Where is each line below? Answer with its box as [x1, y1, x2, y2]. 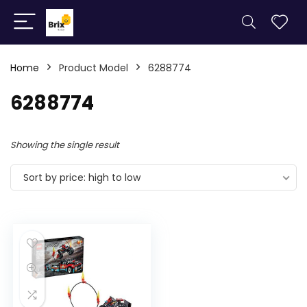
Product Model [59, 61, 128, 75]
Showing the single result [10, 138, 119, 151]
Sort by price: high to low [23, 171, 140, 184]
